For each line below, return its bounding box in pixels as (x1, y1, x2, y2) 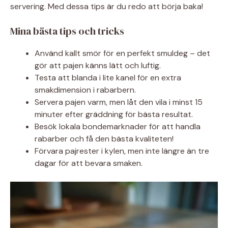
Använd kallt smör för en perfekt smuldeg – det (35, 47, 210, 59)
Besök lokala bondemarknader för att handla (35, 121, 201, 132)
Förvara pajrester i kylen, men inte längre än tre (35, 145, 209, 156)
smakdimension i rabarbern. (35, 84, 136, 95)
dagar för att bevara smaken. (35, 157, 142, 168)
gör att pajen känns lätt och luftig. (35, 60, 161, 71)
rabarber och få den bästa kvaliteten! (35, 133, 174, 144)
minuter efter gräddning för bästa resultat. (35, 108, 193, 120)
